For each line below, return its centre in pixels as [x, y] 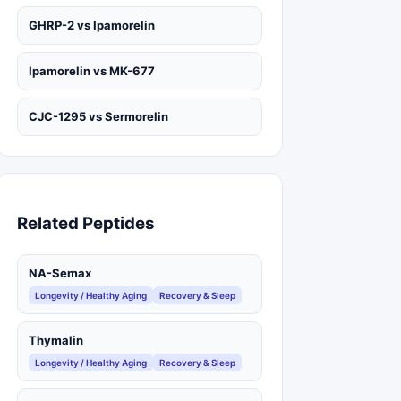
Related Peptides [86, 223]
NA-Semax [60, 273]
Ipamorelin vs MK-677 [92, 71]
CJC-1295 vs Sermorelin [98, 117]
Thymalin [56, 340]
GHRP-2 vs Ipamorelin [92, 26]
